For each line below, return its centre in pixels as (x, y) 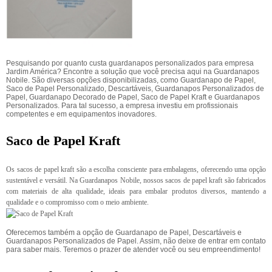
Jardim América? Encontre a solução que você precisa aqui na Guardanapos (133, 72)
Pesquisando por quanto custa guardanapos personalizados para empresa (130, 63)
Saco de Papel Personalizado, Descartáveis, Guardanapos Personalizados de (135, 89)
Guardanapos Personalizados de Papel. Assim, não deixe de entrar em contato (136, 241)
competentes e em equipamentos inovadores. (81, 114)
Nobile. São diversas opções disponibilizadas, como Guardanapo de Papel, (131, 80)
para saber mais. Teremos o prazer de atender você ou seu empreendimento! (133, 250)
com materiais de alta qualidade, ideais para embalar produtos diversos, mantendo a (136, 191)
